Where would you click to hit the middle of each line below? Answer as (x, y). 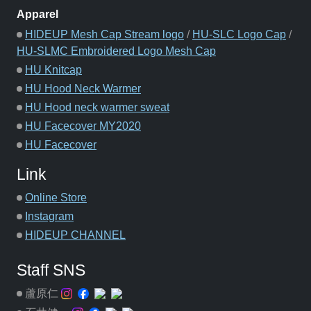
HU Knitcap (53, 69)
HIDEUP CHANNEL (75, 235)
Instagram (49, 216)
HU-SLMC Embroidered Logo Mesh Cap (116, 51)
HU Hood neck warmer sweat (97, 107)
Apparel (37, 14)
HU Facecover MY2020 (83, 126)
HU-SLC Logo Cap (239, 34)
